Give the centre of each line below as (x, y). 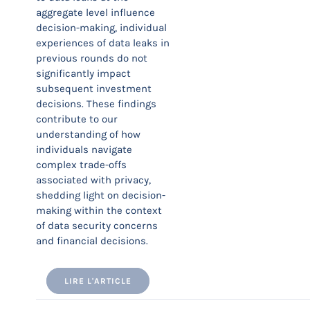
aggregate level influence (95, 12)
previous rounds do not (92, 58)
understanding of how (88, 134)
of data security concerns (97, 226)
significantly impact (83, 73)
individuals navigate (84, 149)
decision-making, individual (101, 28)
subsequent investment (94, 89)
